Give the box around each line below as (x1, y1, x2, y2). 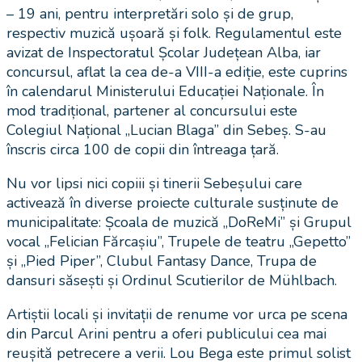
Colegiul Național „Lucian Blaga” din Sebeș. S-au (6, 120, 326, 140)
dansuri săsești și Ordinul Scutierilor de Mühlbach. (6, 270, 337, 290)
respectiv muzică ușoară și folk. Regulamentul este (6, 23, 342, 43)
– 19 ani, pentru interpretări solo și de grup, (6, 3, 293, 23)
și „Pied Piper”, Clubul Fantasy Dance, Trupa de (6, 250, 317, 271)
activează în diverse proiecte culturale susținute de (6, 192, 339, 213)
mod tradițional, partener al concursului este (6, 100, 297, 120)
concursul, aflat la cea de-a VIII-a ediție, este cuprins (6, 61, 347, 82)
